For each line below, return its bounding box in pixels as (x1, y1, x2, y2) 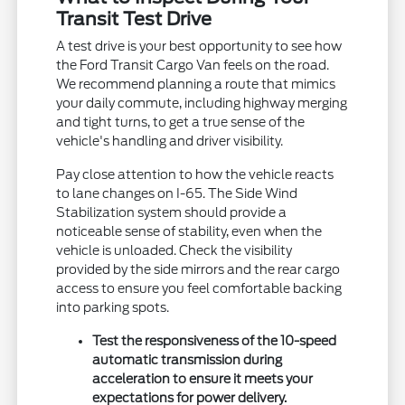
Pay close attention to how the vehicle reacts (56, 166, 334, 182)
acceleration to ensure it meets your (92, 371, 314, 386)
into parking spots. (56, 299, 170, 315)
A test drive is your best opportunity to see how (56, 38, 343, 53)
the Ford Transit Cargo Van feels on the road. (56, 57, 330, 72)
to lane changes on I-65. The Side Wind (56, 185, 298, 201)
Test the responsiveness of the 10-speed (92, 333, 337, 348)
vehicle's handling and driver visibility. (56, 133, 284, 148)
